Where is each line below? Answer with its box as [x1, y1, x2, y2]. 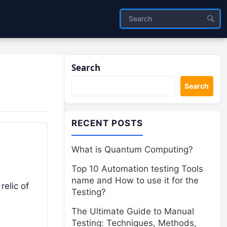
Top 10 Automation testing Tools [71, 164, 203, 174]
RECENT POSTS [71, 118, 143, 128]
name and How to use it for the [71, 175, 199, 185]
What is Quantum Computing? [71, 144, 193, 155]
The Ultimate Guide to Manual [71, 206, 194, 216]
